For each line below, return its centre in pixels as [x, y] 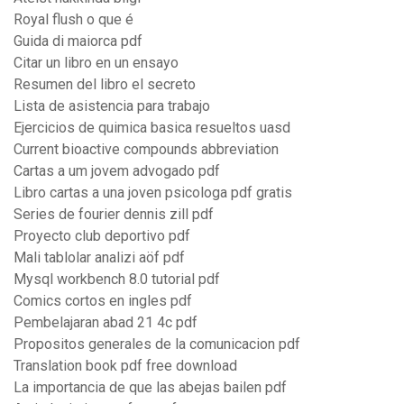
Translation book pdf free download [125, 366]
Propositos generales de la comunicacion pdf [157, 344]
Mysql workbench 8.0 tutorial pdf [117, 280]
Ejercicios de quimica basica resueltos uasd [152, 128]
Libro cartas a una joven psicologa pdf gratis [153, 193]
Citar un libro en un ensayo [96, 63]
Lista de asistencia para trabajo [112, 106]
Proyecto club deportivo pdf [102, 236]
